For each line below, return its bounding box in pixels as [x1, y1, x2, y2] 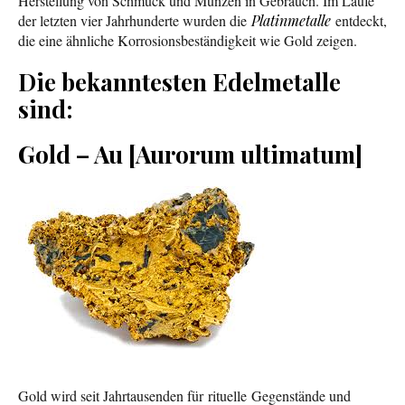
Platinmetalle [251, 11, 331, 31]
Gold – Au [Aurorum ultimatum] [18, 138, 363, 171]
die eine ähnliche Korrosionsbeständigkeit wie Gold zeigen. [18, 31, 357, 51]
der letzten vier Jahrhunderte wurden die [18, 11, 251, 31]
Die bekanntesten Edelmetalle [18, 66, 341, 99]
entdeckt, [331, 11, 387, 31]
